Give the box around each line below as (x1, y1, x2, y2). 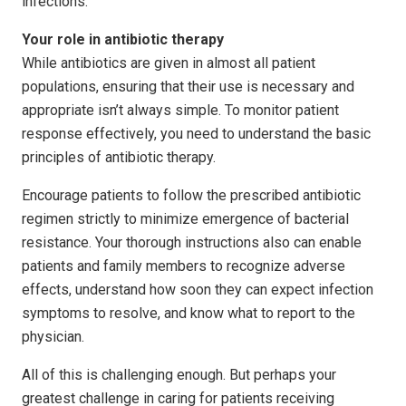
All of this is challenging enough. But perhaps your (22, 365, 336, 383)
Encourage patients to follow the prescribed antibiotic (22, 186, 361, 204)
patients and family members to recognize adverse (22, 256, 345, 275)
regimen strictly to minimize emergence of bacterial (22, 209, 349, 227)
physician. (22, 327, 84, 345)
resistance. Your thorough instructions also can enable (22, 233, 362, 251)
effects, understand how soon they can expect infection (22, 280, 373, 298)
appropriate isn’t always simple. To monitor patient (22, 101, 339, 119)
